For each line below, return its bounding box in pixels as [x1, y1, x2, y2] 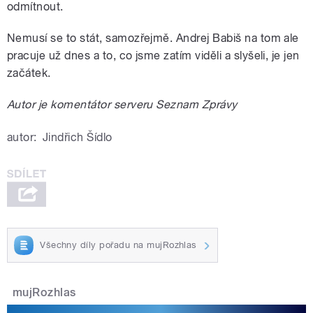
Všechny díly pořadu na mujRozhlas [40, 239, 197, 250]
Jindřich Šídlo [42, 131, 112, 145]
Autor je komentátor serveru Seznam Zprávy [7, 98, 238, 112]
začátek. [7, 66, 51, 80]
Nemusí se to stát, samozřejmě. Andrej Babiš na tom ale [7, 31, 299, 45]
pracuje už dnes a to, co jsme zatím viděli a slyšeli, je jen [7, 49, 300, 63]
